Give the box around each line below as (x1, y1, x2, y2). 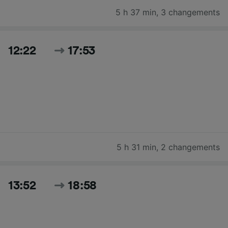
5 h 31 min (117, 141, 156, 152)
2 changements (161, 141, 220, 152)
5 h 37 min (116, 7, 156, 17)
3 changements (161, 7, 220, 17)
